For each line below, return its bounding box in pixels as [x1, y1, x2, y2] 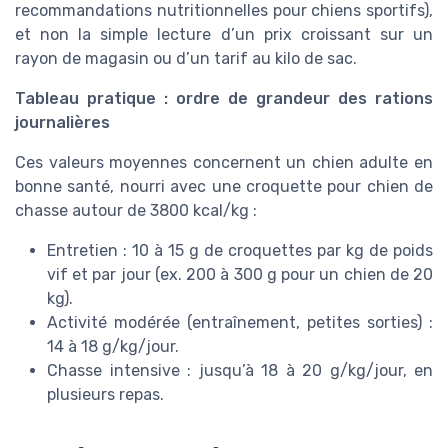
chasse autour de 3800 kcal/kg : [15, 200, 257, 220]
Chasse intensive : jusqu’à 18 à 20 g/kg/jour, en [47, 360, 433, 380]
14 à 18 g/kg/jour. [47, 336, 179, 356]
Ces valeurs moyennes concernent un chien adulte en [15, 152, 433, 172]
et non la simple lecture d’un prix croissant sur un [15, 24, 433, 44]
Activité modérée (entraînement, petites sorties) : [47, 312, 433, 332]
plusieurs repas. [47, 384, 164, 404]
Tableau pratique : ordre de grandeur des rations [15, 88, 433, 108]
